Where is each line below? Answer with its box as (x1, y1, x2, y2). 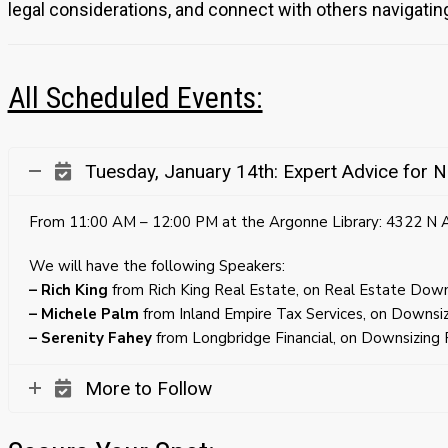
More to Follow (84, 376, 212, 400)
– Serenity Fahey (28, 327, 152, 348)
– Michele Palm (28, 303, 139, 324)
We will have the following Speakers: (28, 255, 285, 276)
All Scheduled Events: (7, 79, 263, 115)
